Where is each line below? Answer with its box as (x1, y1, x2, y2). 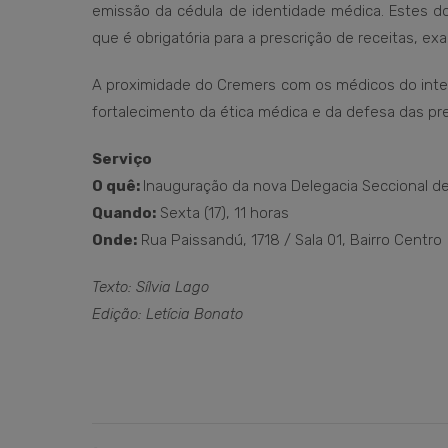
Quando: (92, 204, 156, 222)
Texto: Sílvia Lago (92, 278, 209, 296)
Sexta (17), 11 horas (156, 204, 289, 222)
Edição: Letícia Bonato (92, 305, 243, 323)
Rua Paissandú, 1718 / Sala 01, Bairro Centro (137, 231, 442, 249)
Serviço (92, 150, 152, 168)
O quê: (92, 177, 143, 195)
